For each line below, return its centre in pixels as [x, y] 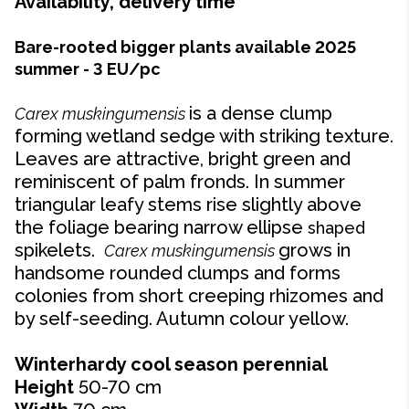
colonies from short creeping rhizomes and [199, 296]
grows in [315, 250]
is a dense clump [261, 113]
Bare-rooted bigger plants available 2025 [185, 47]
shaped [334, 228]
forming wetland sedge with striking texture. [204, 136]
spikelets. [57, 250]
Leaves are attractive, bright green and [183, 159]
